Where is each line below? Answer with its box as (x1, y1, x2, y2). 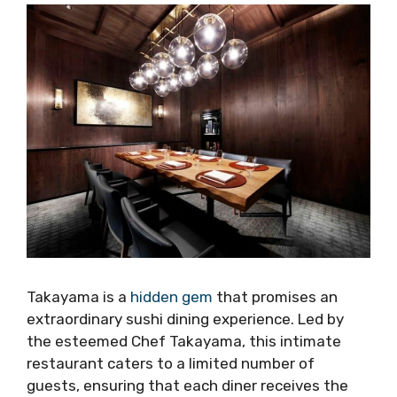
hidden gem (130, 288, 213, 307)
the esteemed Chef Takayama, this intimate (27, 332, 341, 351)
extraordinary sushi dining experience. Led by (27, 310, 344, 329)
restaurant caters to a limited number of (27, 354, 315, 373)
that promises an (213, 288, 338, 307)
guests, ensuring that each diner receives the (27, 377, 348, 395)
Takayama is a (27, 288, 130, 307)
